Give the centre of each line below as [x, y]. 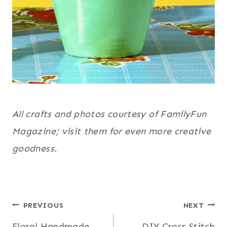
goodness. [35, 148]
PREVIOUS [43, 205]
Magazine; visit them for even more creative [112, 131]
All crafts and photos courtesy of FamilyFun [109, 114]
